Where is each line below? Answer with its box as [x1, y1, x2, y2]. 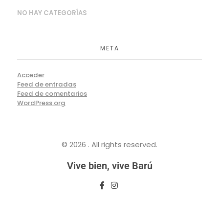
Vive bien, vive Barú [66, 159, 153, 172]
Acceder [17, 70, 44, 80]
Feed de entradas [17, 80, 76, 89]
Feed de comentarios [17, 89, 87, 99]
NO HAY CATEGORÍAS [17, 8, 87, 18]
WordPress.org [17, 98, 66, 108]
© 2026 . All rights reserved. [62, 139, 157, 150]
